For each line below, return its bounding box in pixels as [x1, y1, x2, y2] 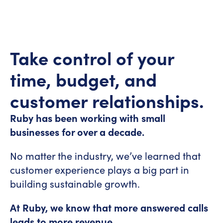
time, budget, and [10, 67, 157, 91]
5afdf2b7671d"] [10, 17, 77, 31]
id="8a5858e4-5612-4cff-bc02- [10, 2, 152, 16]
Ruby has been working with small [10, 111, 165, 124]
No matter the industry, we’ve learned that [10, 149, 201, 162]
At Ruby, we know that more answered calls [10, 201, 208, 214]
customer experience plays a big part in [10, 163, 189, 176]
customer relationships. [10, 88, 204, 112]
